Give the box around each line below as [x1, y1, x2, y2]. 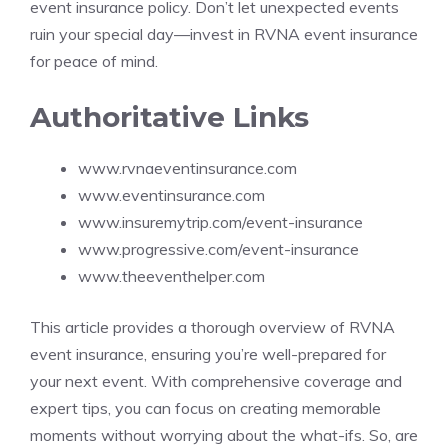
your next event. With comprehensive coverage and [30, 371, 402, 391]
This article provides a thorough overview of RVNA [30, 317, 395, 337]
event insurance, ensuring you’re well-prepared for [30, 344, 386, 364]
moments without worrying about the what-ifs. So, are [30, 425, 418, 445]
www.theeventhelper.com [78, 266, 265, 286]
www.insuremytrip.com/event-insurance [78, 212, 363, 232]
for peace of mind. [30, 51, 158, 71]
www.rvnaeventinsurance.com [78, 158, 297, 178]
